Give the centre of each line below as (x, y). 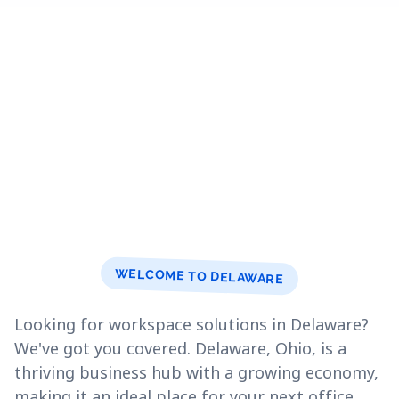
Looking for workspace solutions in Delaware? (191, 324)
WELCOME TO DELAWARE (199, 276)
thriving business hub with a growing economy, (196, 372)
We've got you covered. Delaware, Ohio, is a (180, 348)
